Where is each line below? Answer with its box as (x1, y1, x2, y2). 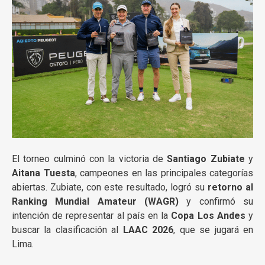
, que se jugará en (173, 224, 254, 236)
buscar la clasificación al (12, 224, 123, 236)
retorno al (207, 182, 253, 193)
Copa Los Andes (171, 210, 245, 222)
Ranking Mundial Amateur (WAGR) (12, 196, 179, 208)
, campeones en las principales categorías (75, 167, 253, 179)
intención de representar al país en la (12, 210, 172, 222)
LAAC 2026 (122, 224, 174, 236)
